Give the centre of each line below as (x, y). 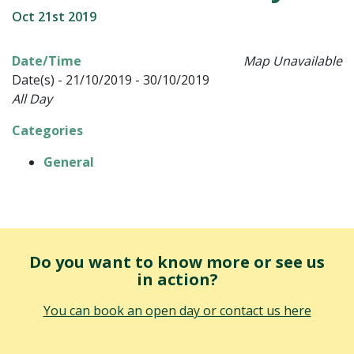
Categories (47, 130)
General (69, 162)
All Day (32, 99)
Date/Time (47, 61)
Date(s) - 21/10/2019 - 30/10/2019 (111, 80)
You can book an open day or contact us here (177, 311)
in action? (177, 279)
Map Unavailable (293, 61)
